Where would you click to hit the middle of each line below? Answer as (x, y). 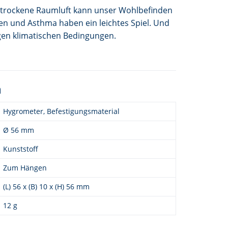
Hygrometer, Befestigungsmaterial (61, 111)
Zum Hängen (25, 167)
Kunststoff (21, 149)
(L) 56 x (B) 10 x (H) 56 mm (46, 186)
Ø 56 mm (19, 130)
